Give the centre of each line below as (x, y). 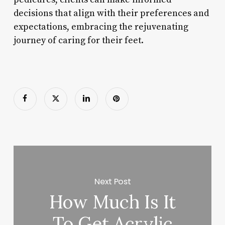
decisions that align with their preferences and (111, 13)
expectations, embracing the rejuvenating (101, 27)
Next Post (113, 181)
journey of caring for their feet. (78, 40)
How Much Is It (113, 202)
